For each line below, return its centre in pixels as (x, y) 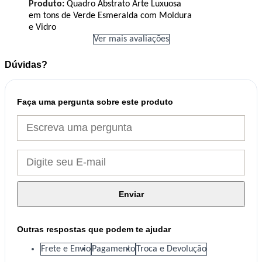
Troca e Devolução (171, 249)
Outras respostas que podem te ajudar (94, 229)
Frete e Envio (66, 249)
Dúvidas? (26, 64)
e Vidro (42, 27)
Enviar (131, 194)
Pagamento (113, 249)
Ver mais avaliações (131, 39)
